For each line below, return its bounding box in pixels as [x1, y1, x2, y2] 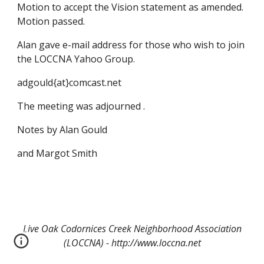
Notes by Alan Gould [17, 123, 108, 136]
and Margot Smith [17, 147, 98, 160]
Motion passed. [17, 15, 85, 28]
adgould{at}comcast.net [17, 76, 122, 89]
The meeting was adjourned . [17, 100, 146, 113]
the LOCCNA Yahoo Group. [17, 52, 136, 65]
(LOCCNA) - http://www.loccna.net [63, 236, 201, 249]
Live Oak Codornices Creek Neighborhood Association [22, 222, 242, 235]
